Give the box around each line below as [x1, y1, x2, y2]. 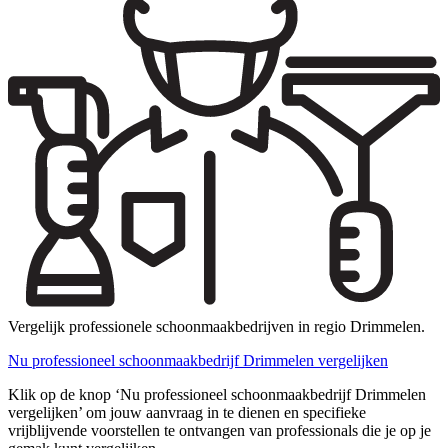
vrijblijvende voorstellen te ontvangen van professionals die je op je [8, 422, 431, 440]
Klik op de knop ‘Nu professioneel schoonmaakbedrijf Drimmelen [8, 386, 426, 404]
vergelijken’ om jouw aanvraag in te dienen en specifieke [8, 404, 366, 422]
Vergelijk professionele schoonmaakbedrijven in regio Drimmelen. [8, 318, 425, 336]
